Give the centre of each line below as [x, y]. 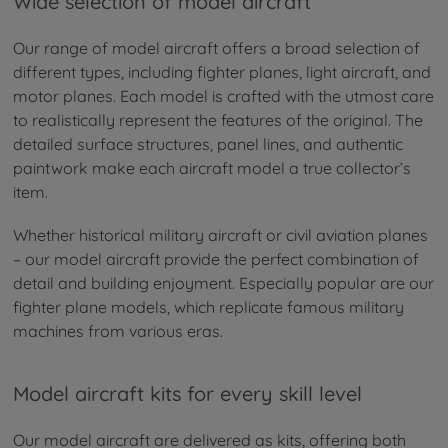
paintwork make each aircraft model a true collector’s [212, 168]
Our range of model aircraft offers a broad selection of [216, 48]
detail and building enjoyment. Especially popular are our [223, 283]
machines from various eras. [118, 331]
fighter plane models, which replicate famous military [208, 307]
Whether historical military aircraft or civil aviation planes [220, 235]
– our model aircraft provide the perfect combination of [216, 259]
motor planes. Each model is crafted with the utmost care [223, 96]
